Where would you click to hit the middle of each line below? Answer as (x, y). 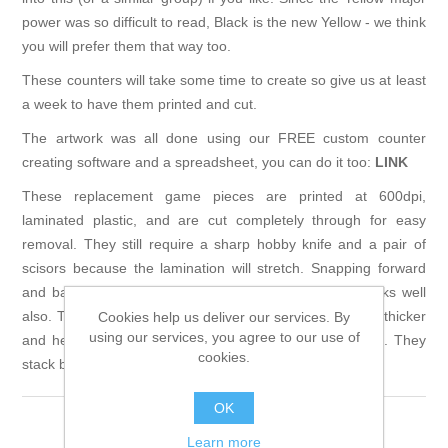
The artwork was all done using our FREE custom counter (224, 138)
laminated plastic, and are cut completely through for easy (224, 220)
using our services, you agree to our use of (224, 336)
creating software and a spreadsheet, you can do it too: (199, 162)
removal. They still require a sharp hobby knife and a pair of (224, 244)
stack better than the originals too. (130, 364)
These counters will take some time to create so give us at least (224, 80)
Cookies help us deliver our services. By (224, 316)
